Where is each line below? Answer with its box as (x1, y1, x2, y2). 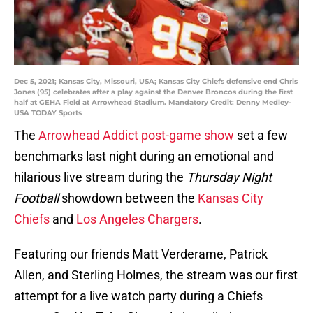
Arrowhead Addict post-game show (38, 128, 234, 143)
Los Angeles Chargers (76, 212, 198, 227)
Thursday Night (187, 170, 272, 185)
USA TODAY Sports (14, 108, 82, 118)
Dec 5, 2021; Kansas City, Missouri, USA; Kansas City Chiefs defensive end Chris (14, 77, 298, 87)
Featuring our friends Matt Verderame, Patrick (14, 247, 268, 262)
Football (14, 191, 59, 206)
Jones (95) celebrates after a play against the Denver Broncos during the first (14, 87, 293, 97)
